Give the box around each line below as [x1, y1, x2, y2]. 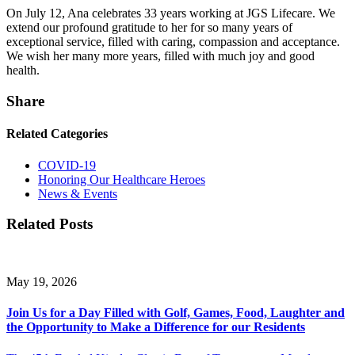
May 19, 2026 [6, 275, 77, 289]
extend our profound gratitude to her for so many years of [6, 21, 292, 35]
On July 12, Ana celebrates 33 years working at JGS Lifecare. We [6, 6, 335, 21]
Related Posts [6, 216, 93, 233]
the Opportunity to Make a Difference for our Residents [6, 320, 305, 334]
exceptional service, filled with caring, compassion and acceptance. [6, 35, 340, 49]
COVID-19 [38, 158, 96, 172]
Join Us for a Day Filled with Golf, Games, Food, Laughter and [6, 306, 345, 320]
